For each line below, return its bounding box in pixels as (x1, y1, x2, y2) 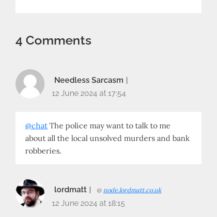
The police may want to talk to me (47, 121, 171, 130)
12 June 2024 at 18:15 (52, 199, 125, 208)
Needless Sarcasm (54, 76, 124, 85)
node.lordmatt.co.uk (103, 186, 162, 194)
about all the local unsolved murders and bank (25, 133, 190, 143)
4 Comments (15, 33, 92, 47)
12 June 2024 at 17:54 (52, 89, 126, 98)
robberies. (25, 146, 62, 155)
